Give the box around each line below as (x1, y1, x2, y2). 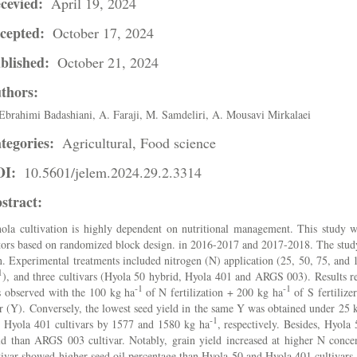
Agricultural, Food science (62, 133, 217, 152)
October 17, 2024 (53, 23, 155, 42)
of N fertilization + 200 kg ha (145, 284, 283, 300)
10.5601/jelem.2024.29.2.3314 (24, 163, 202, 182)
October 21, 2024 (57, 53, 159, 72)
